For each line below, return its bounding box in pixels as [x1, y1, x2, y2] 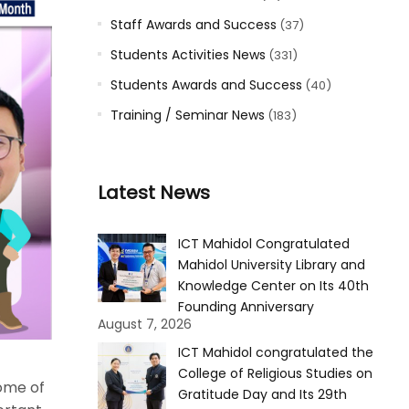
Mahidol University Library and [177, 256, 365, 274]
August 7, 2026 [97, 315, 192, 333]
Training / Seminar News [110, 106, 265, 124]
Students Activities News [110, 46, 266, 64]
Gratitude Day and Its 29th [177, 385, 347, 404]
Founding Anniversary [177, 298, 314, 316]
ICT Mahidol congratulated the [177, 343, 373, 362]
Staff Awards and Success [110, 16, 277, 34]
